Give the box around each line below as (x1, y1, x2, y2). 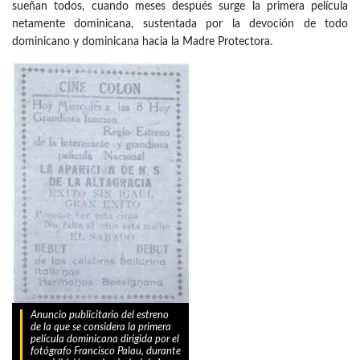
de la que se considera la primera (31, 322, 171, 333)
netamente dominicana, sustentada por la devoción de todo (12, 18, 348, 31)
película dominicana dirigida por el (31, 334, 179, 346)
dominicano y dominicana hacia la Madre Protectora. (12, 36, 272, 48)
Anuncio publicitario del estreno (31, 310, 169, 321)
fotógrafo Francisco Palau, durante (31, 346, 181, 358)
